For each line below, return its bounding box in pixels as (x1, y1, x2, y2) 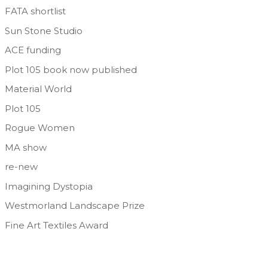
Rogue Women (4, 122, 75, 134)
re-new (4, 161, 38, 173)
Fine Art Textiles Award (4, 219, 108, 231)
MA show (4, 141, 47, 153)
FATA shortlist (4, 5, 66, 17)
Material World (4, 83, 72, 95)
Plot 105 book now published (4, 63, 137, 75)
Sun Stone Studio (4, 25, 83, 36)
